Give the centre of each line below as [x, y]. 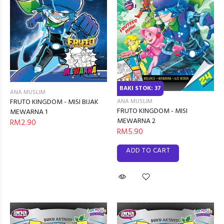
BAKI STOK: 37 [140, 88]
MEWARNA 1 [29, 112]
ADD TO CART [148, 151]
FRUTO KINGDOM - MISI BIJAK [54, 102]
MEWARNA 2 [136, 121]
